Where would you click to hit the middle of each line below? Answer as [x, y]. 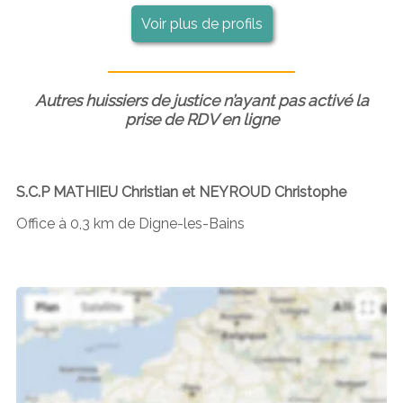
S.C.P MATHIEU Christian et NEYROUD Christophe [181, 192]
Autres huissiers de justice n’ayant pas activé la [201, 100]
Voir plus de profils [201, 23]
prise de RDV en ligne [201, 119]
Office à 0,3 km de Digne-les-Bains [130, 223]
